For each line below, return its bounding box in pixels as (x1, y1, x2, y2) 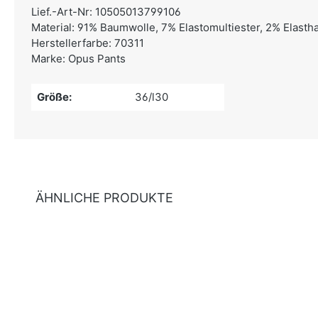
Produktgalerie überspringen (45, 228, 191, 241)
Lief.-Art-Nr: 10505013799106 (31, 5, 181, 18)
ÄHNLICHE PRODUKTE (35, 190, 173, 205)
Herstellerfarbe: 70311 (31, 36, 144, 50)
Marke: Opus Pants (31, 52, 126, 65)
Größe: (37, 90, 72, 104)
